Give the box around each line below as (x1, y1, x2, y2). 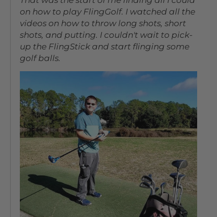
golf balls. (20, 53, 61, 63)
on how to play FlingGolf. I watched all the (20, 6, 196, 16)
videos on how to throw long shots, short (20, 18, 186, 28)
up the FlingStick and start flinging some (20, 41, 190, 51)
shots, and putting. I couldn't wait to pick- (20, 30, 193, 40)
